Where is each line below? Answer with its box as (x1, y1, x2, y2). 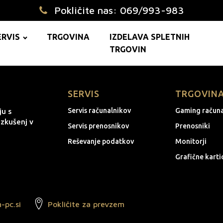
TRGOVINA (46, 32, 90, 41)
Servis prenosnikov (68, 122, 129, 130)
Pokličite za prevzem (48, 200, 124, 209)
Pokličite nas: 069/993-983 (54, 4, 185, 16)
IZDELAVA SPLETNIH (109, 32, 190, 41)
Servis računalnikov (68, 107, 131, 114)
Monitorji (175, 137, 207, 145)
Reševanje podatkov (68, 137, 134, 145)
